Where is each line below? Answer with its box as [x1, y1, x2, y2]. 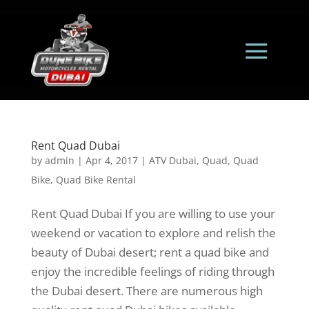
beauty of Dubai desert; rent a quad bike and [30, 243, 269, 260]
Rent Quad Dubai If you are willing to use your [30, 205, 275, 221]
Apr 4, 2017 [85, 153, 138, 167]
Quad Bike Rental [55, 172, 136, 186]
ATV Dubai [148, 153, 197, 167]
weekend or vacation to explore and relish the [30, 224, 276, 241]
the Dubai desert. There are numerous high [30, 282, 263, 299]
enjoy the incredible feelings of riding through [30, 263, 275, 279]
